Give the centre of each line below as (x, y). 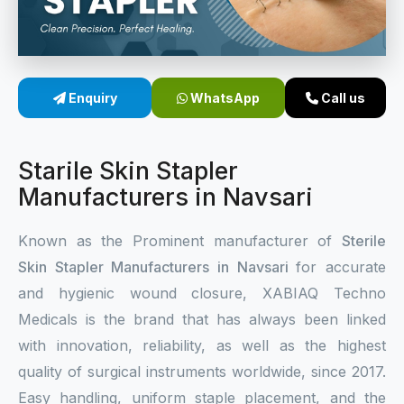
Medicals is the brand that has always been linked (202, 319)
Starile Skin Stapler (128, 171)
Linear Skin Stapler (110, 114)
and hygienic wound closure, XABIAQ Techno (202, 293)
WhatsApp (224, 98)
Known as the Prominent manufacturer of (180, 241)
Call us (342, 98)
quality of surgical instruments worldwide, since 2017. (202, 372)
